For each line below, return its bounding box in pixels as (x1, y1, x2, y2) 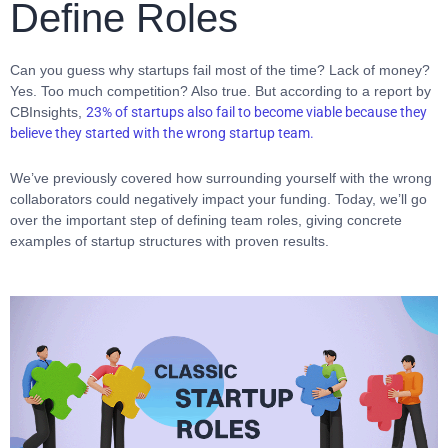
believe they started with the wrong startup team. (10, 125, 314, 141)
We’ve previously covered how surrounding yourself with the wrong (10, 170, 432, 186)
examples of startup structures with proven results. (10, 233, 329, 249)
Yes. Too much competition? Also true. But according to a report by (10, 83, 431, 99)
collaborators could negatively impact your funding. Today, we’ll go (10, 191, 427, 207)
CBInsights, (10, 104, 86, 120)
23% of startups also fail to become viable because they (86, 104, 427, 120)
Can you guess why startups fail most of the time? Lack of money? (10, 62, 434, 78)
